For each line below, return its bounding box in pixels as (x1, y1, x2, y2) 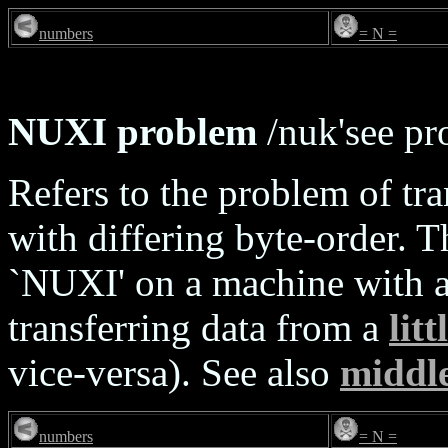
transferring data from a (8, 306, 389, 349)
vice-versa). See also (8, 351, 340, 394)
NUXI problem (8, 110, 257, 153)
